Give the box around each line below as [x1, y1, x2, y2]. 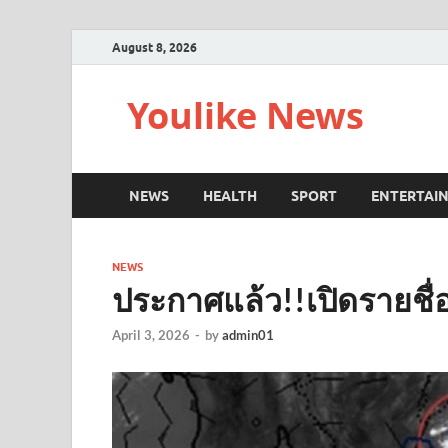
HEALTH [203, 187, 257, 204]
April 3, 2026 [112, 327, 190, 344]
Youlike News [127, 91, 364, 140]
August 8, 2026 [112, 39, 197, 55]
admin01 [222, 327, 274, 344]
